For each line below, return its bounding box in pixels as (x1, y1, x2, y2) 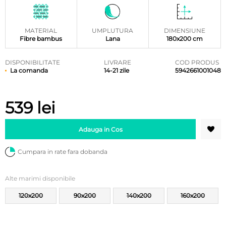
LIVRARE (104, 58, 131, 66)
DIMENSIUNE (163, 26, 205, 34)
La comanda (10, 66, 48, 74)
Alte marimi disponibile (5, 174, 75, 182)
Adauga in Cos (78, 125, 123, 133)
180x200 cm (166, 34, 203, 42)
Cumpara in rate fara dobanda (18, 147, 107, 155)
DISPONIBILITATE (5, 58, 60, 66)
